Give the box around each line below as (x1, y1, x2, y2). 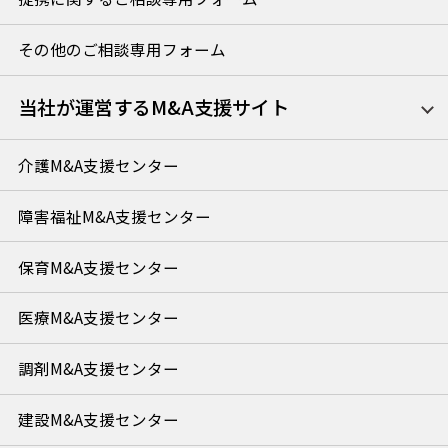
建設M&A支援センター (17, 408, 179, 431)
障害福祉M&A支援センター (17, 204, 211, 227)
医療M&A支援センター (17, 306, 179, 329)
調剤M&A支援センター (17, 357, 179, 380)
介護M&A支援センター (17, 153, 179, 176)
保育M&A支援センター (17, 255, 179, 278)
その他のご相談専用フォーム (17, 38, 226, 61)
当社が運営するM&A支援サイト (17, 93, 289, 122)
